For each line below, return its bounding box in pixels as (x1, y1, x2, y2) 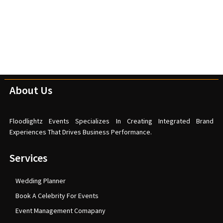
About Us (9, 83, 52, 98)
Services (9, 151, 47, 165)
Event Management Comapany (15, 206, 106, 216)
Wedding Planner (15, 176, 66, 186)
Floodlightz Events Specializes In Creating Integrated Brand (9, 116, 214, 126)
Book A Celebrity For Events (15, 191, 99, 201)
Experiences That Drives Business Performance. (9, 127, 152, 137)
